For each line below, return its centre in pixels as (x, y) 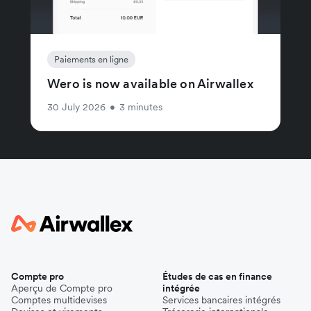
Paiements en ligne (91, 59)
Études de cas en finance (217, 276)
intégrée (181, 288)
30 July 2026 (76, 107)
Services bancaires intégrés (221, 300)
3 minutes (141, 107)
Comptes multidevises (59, 300)
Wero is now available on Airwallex (150, 83)
